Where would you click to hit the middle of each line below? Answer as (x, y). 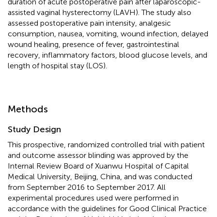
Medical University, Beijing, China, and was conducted (100, 176)
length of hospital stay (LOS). (57, 65)
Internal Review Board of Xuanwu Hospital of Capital (98, 166)
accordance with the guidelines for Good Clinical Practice (107, 208)
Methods (28, 109)
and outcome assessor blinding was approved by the (98, 155)
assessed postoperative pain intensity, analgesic (89, 23)
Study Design (34, 129)
